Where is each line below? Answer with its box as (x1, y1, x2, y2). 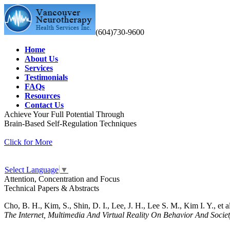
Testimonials (25, 73, 68, 82)
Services (25, 64, 53, 72)
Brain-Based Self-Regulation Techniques (4, 119, 137, 128)
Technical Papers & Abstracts (4, 184, 99, 193)
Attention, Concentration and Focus (4, 175, 120, 183)
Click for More (4, 138, 52, 146)
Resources (25, 91, 60, 100)
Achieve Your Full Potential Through (4, 110, 124, 119)
